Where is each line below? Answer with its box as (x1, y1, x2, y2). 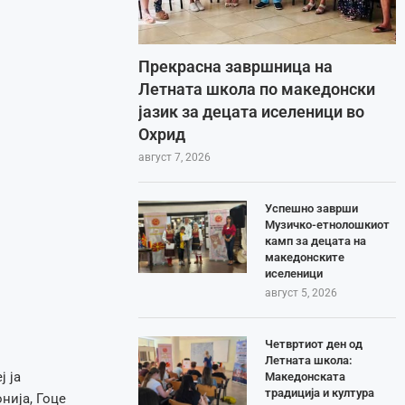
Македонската (265, 369, 346, 383)
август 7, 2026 (138, 150, 212, 164)
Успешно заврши (265, 201, 359, 215)
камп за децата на (265, 233, 367, 248)
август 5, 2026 (265, 286, 338, 299)
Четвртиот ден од (265, 336, 363, 351)
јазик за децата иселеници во (138, 101, 365, 121)
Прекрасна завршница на (138, 56, 334, 76)
